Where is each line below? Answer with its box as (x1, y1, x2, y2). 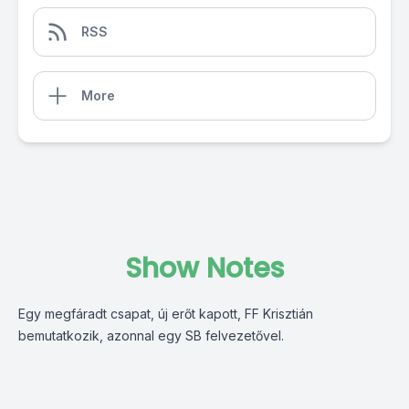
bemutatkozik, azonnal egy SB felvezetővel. (18, 328, 284, 343)
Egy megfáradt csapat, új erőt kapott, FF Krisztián (18, 306, 313, 321)
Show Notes (125, 249, 284, 288)
